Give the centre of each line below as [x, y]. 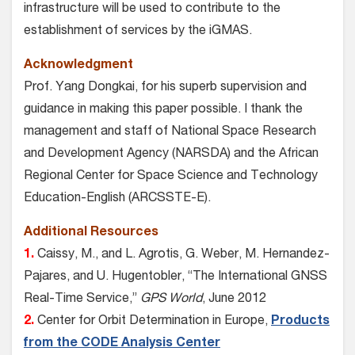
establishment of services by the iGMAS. [138, 32]
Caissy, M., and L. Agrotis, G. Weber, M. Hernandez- [182, 256]
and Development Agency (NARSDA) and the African [171, 155]
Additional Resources [91, 233]
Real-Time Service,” [82, 300]
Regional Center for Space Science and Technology [171, 177]
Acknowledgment [78, 66]
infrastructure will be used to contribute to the [152, 10]
